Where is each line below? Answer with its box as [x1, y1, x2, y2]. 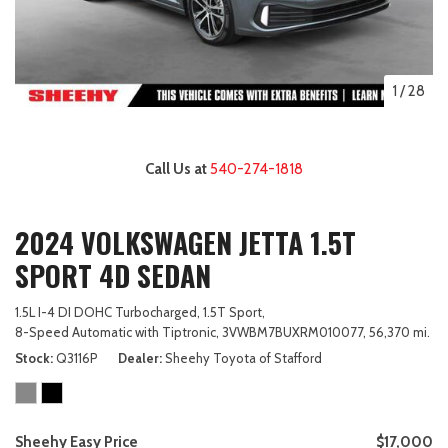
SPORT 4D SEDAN [15, 254, 211, 296]
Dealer [118, 349, 159, 366]
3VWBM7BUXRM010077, [222, 323, 366, 340]
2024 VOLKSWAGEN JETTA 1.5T [15, 221, 356, 263]
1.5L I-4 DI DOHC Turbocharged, [15, 303, 200, 320]
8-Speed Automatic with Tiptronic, [15, 323, 219, 340]
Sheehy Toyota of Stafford [165, 349, 322, 366]
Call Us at [145, 159, 210, 178]
